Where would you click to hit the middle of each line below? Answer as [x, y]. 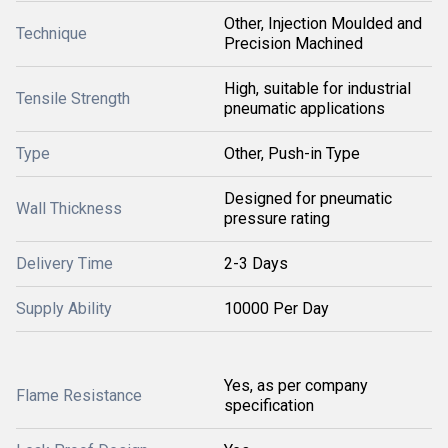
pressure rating [277, 218]
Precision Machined [293, 43]
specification [269, 405]
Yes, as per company [296, 385]
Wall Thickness [69, 208]
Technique [51, 33]
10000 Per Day [276, 308]
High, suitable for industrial [317, 88]
